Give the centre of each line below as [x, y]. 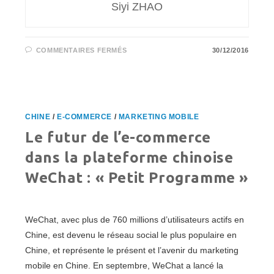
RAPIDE [143, 98]
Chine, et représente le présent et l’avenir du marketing [132, 250]
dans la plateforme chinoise [129, 158]
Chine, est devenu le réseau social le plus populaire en [131, 235]
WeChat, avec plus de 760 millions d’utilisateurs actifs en [135, 220]
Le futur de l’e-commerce [118, 138]
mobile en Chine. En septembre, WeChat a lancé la [124, 266]
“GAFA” [142, 58]
